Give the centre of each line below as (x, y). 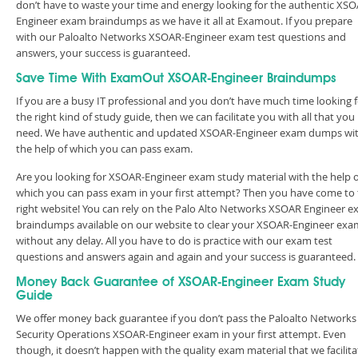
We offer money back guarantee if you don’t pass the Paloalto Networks (186, 318)
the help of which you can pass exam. (104, 149)
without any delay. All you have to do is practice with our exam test (174, 241)
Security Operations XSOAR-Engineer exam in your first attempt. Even (181, 334)
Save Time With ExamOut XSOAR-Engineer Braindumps (176, 79)
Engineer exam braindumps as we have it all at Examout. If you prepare (184, 21)
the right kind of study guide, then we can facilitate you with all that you (185, 117)
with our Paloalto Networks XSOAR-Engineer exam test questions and (181, 37)
